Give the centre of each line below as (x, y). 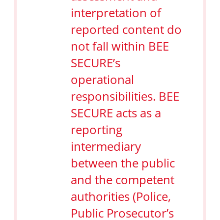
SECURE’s (96, 62)
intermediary (106, 146)
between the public (123, 163)
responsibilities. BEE (125, 96)
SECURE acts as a (116, 112)
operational (103, 79)
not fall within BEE (120, 46)
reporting (97, 129)
